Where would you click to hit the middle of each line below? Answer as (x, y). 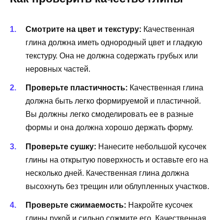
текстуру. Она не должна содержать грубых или (112, 56)
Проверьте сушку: (61, 146)
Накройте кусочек (159, 205)
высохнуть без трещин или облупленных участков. (117, 186)
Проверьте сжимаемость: (76, 205)
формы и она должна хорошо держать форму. (109, 128)
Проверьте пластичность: (77, 88)
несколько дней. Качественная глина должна (107, 173)
